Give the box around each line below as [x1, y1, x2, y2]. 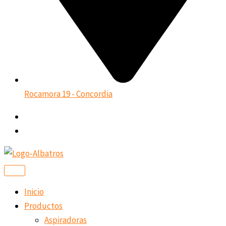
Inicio [24, 186, 44, 197]
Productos [24, 200, 63, 211]
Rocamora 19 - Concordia [24, 88, 112, 99]
